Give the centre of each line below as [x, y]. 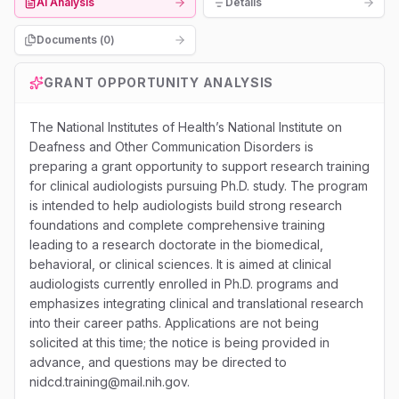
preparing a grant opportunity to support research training [199, 166]
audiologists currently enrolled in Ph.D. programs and [184, 284]
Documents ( [70, 40]
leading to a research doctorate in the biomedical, [176, 244]
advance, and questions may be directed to [158, 362]
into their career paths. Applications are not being [174, 323]
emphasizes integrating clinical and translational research [196, 303]
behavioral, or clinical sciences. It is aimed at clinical [180, 264]
